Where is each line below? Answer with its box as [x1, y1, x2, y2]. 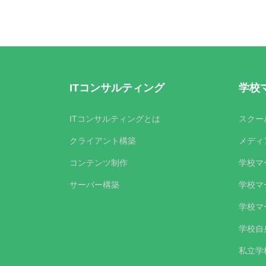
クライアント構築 [69, 136, 136, 145]
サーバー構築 [69, 180, 119, 189]
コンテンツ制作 [69, 158, 128, 167]
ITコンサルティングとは [69, 114, 160, 123]
